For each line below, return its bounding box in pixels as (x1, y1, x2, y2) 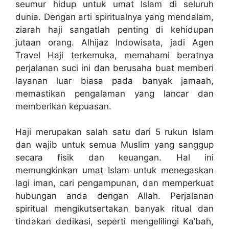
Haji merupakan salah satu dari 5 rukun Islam (15, 127, 214, 138)
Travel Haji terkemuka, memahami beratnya (15, 50, 214, 60)
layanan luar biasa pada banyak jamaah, (15, 75, 214, 86)
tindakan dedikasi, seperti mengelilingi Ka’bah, (15, 216, 214, 227)
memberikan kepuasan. (15, 101, 111, 111)
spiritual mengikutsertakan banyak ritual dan (15, 203, 214, 214)
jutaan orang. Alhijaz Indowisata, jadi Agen (15, 37, 214, 48)
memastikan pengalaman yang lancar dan (15, 88, 214, 99)
